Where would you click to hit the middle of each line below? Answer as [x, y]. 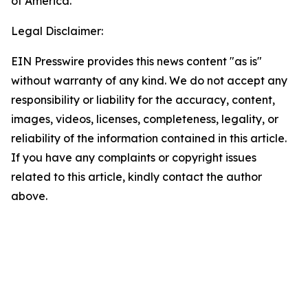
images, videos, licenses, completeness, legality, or [145, 119]
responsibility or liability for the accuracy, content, [143, 100]
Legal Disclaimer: [57, 31]
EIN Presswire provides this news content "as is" [136, 61]
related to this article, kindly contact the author [136, 177]
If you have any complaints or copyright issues [134, 157]
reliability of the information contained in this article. [149, 138]
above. [29, 196]
